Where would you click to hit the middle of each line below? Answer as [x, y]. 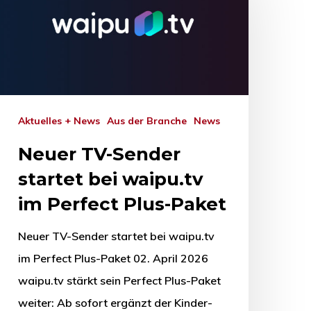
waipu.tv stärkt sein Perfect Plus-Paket [119, 281]
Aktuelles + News [62, 121]
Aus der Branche [150, 121]
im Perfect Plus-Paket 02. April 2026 [113, 259]
